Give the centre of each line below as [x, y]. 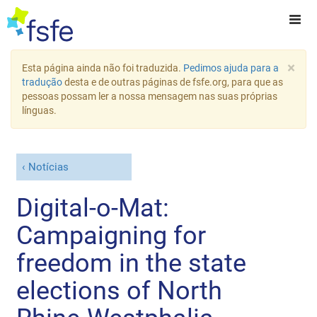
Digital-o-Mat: [93, 208]
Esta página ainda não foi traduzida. [103, 68]
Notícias [48, 167]
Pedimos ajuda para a [231, 68]
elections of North [120, 290]
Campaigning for [111, 235]
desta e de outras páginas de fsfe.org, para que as [173, 82]
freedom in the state [132, 263]
